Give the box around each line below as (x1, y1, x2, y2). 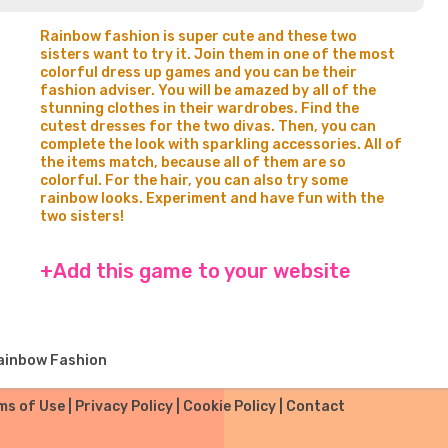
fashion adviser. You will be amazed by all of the (40, 82, 376, 99)
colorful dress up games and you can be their (40, 64, 357, 81)
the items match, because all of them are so (40, 154, 346, 171)
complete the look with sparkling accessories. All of (40, 136, 402, 153)
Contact (285, 398, 345, 415)
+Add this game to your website (40, 259, 351, 283)
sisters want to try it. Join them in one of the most (40, 46, 395, 63)
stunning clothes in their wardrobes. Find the (40, 100, 359, 117)
